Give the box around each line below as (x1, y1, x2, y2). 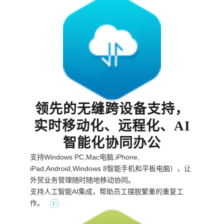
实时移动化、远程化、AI (33, 118, 190, 133)
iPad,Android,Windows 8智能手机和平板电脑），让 (30, 164, 191, 172)
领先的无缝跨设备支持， (35, 101, 189, 116)
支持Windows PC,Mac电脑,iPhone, (30, 152, 139, 161)
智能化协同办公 (63, 135, 161, 150)
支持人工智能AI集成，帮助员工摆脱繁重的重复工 (30, 187, 183, 195)
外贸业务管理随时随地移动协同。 (30, 175, 135, 184)
